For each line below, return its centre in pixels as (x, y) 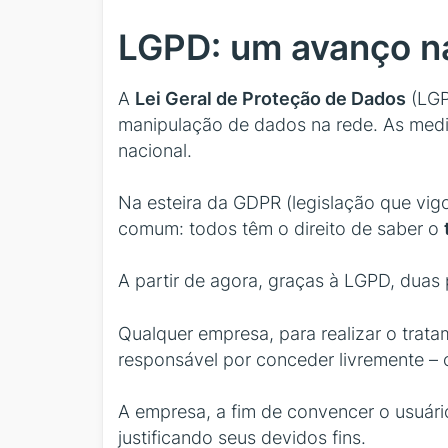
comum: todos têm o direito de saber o (281, 229)
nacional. (155, 150)
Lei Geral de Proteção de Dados (270, 98)
